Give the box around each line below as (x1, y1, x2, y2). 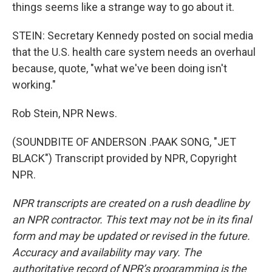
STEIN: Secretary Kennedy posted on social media (12, 29, 253, 42)
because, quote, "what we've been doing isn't (12, 62, 227, 75)
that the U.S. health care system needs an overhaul (12, 46, 256, 58)
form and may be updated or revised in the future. (12, 229, 250, 242)
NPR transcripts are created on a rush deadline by (12, 197, 250, 209)
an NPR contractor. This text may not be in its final (12, 213, 251, 226)
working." (12, 78, 56, 91)
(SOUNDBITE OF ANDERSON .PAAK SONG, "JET (12, 135, 236, 148)
